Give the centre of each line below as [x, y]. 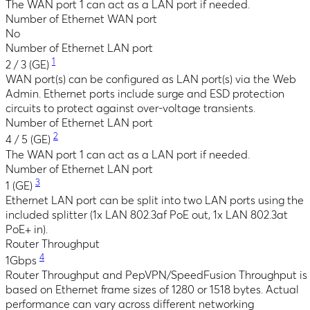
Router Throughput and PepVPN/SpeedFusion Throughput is [156, 276]
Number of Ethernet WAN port [81, 19]
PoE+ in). [27, 229]
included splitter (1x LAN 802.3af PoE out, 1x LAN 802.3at [147, 215]
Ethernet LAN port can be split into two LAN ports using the [155, 200]
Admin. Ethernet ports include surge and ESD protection [145, 94]
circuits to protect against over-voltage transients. [130, 109]
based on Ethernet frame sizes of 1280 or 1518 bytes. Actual [152, 290]
